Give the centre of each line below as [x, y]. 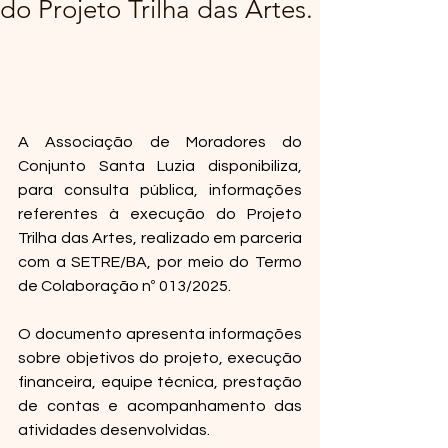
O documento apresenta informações [160, 334]
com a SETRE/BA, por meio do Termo [160, 262]
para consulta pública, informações [160, 190]
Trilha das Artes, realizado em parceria [160, 238]
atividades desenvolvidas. [114, 430]
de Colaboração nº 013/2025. [124, 286]
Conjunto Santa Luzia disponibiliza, [160, 166]
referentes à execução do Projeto [160, 214]
